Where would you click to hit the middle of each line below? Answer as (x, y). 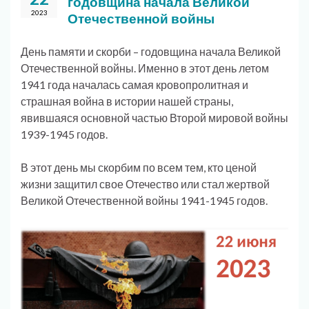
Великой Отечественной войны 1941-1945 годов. (144, 200)
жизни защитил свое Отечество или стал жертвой (145, 183)
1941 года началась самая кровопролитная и (134, 84)
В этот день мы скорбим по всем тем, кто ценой (139, 167)
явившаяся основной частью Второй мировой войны (154, 117)
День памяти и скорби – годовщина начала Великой (151, 51)
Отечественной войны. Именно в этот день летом (145, 68)
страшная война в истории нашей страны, (127, 101)
